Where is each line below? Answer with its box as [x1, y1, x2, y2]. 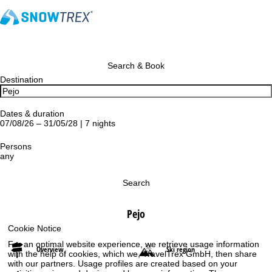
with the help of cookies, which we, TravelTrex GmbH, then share [8, 248, 257, 259]
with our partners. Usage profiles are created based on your [8, 258, 238, 268]
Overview [36, 244, 64, 254]
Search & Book [107, 61, 165, 70]
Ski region [166, 244, 195, 254]
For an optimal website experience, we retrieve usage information [8, 239, 260, 249]
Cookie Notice [8, 223, 62, 233]
